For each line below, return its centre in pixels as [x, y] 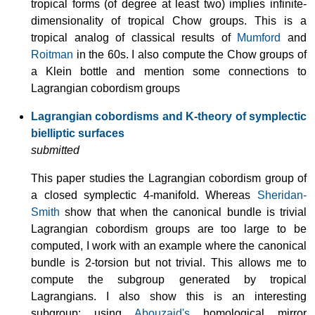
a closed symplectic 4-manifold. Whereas [144, 195]
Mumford [259, 37]
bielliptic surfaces [78, 133]
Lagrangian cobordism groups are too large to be [169, 229]
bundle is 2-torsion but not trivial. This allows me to [169, 262]
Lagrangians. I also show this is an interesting [169, 296]
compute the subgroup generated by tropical [169, 279]
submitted [55, 150]
